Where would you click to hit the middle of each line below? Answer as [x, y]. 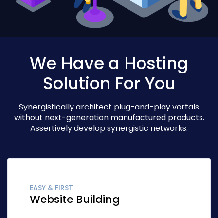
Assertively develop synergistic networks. [109, 128]
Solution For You [109, 83]
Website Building [75, 200]
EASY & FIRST [51, 188]
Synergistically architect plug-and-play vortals [109, 107]
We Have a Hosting [109, 63]
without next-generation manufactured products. [109, 118]
